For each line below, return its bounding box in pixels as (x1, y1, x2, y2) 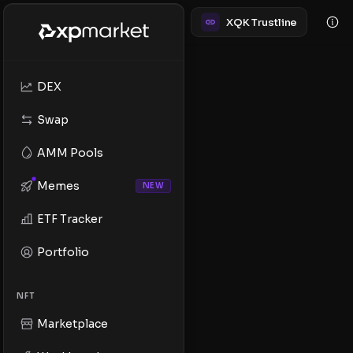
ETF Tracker (37, 212, 102, 226)
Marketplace (37, 317, 108, 331)
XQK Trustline (226, 15, 298, 29)
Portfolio (37, 245, 89, 259)
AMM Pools (37, 146, 103, 160)
